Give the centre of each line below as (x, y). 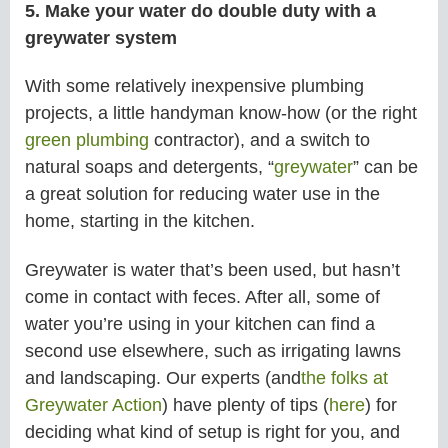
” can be (385, 167)
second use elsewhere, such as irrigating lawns (213, 350)
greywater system (101, 37)
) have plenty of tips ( (245, 404)
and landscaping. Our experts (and (163, 377)
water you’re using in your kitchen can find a (200, 323)
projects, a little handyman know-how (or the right (221, 113)
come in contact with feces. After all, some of (202, 296)
